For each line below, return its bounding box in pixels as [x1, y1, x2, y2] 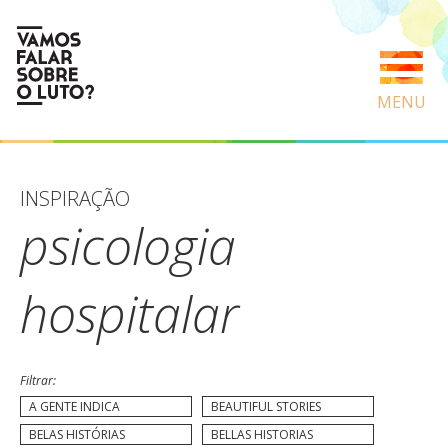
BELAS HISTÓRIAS [29, 426, 125, 443]
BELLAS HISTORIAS [211, 426, 313, 443]
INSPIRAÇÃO [20, 185, 130, 212]
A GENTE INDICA [29, 398, 120, 415]
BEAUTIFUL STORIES [211, 398, 321, 415]
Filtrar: [20, 372, 56, 389]
